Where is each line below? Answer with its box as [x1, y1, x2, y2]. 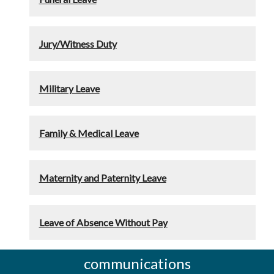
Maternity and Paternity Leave [39, 171, 166, 183]
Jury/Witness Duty [39, 37, 117, 50]
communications [83, 254, 191, 272]
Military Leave [39, 82, 100, 94]
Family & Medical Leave [39, 127, 139, 139]
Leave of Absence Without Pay [39, 216, 168, 228]
